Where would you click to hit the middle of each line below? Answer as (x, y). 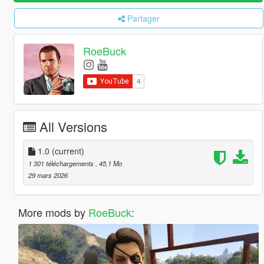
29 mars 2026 (48, 175)
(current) (68, 151)
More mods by (53, 212)
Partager (143, 18)
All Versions (73, 126)
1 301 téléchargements (62, 163)
